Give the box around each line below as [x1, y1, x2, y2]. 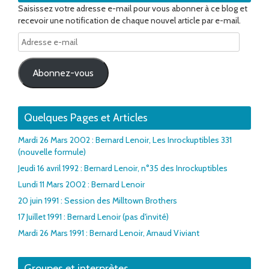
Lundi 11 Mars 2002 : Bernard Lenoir [18, 179, 145, 190]
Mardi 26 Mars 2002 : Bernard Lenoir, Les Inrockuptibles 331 [18, 134, 232, 146]
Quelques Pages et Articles [24, 111, 148, 125]
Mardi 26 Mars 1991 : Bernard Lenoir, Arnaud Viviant [18, 228, 199, 239]
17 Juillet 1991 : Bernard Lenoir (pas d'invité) [18, 211, 169, 223]
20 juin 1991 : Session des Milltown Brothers [18, 195, 177, 207]
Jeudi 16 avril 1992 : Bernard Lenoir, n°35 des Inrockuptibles [18, 163, 228, 174]
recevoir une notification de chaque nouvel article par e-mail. [18, 15, 241, 26]
